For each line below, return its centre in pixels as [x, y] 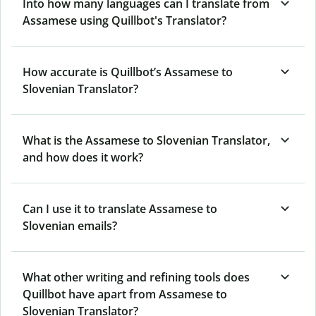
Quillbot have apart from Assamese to [125, 294]
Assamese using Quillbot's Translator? [124, 20]
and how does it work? [83, 157]
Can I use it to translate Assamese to [120, 208]
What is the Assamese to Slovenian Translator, [146, 140]
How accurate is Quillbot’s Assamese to [128, 72]
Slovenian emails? [70, 225]
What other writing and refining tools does [136, 277]
